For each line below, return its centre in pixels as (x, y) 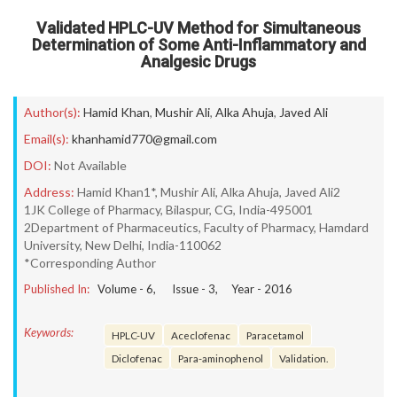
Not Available (90, 165)
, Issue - (181, 289)
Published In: (57, 289)
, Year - (240, 289)
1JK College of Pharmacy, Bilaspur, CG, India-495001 (168, 210)
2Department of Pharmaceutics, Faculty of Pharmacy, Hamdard (196, 227)
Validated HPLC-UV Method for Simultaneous (198, 28)
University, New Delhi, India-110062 (123, 245)
